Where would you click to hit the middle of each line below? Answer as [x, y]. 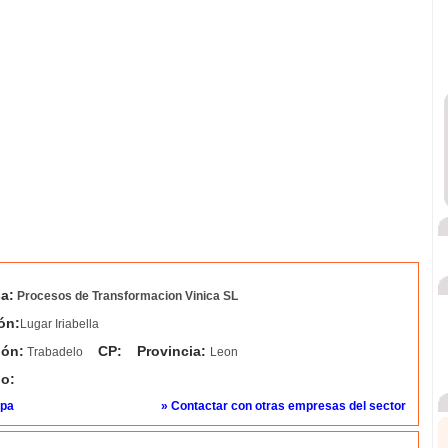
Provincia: [173, 351]
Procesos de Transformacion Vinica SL [127, 296]
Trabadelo [53, 352]
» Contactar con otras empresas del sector [283, 406]
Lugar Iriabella [59, 324]
